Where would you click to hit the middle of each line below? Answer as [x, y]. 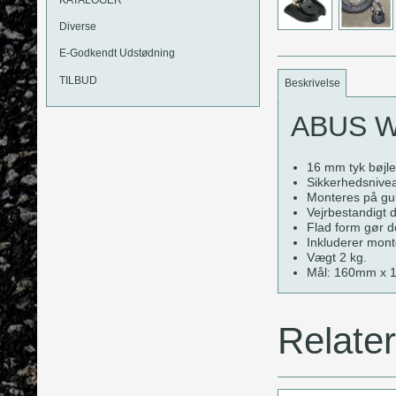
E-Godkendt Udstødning [117, 53]
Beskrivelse [312, 83]
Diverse [78, 27]
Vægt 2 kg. [336, 257]
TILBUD [78, 80]
